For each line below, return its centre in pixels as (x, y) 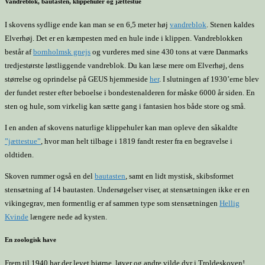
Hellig (230, 203)
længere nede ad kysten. (68, 217)
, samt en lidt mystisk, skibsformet (180, 176)
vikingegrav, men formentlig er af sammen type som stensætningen (112, 203)
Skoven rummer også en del (50, 176)
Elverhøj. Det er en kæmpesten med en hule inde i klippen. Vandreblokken (124, 38)
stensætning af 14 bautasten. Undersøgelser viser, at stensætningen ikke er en (127, 190)
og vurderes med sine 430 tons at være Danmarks (169, 52)
